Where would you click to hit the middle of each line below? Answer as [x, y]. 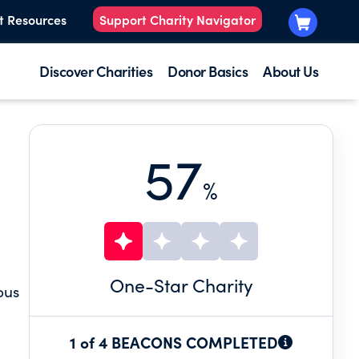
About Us [290, 71]
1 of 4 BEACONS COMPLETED [174, 342]
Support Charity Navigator [177, 20]
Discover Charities [96, 71]
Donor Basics [208, 71]
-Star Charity [199, 285]
